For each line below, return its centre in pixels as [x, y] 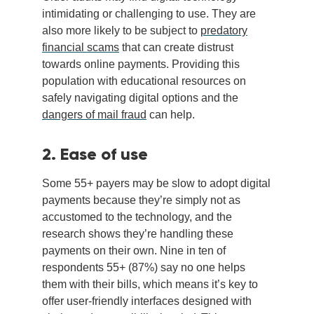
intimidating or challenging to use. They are [149, 14]
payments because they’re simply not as [141, 200]
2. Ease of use [95, 154]
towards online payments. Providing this [141, 64]
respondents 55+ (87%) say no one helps [144, 268]
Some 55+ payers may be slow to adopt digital [156, 184]
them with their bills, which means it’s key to [150, 285]
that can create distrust [176, 48]
